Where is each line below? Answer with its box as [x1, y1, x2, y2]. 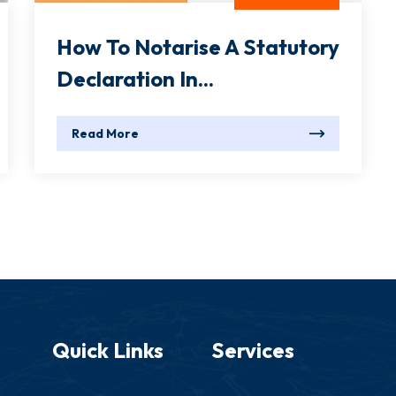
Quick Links [52, 337, 164, 364]
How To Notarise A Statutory [57, 34, 339, 61]
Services [211, 337, 294, 364]
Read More [72, 126, 139, 142]
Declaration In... [57, 65, 214, 93]
